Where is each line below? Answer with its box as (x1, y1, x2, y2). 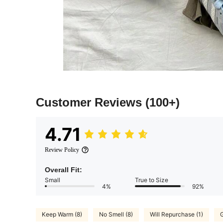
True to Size (135, 176, 168, 184)
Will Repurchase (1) (150, 211, 203, 219)
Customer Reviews (36, 95, 145, 109)
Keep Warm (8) (42, 211, 82, 219)
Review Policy (45, 146, 79, 153)
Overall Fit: (45, 165, 82, 174)
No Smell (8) (99, 211, 133, 219)
